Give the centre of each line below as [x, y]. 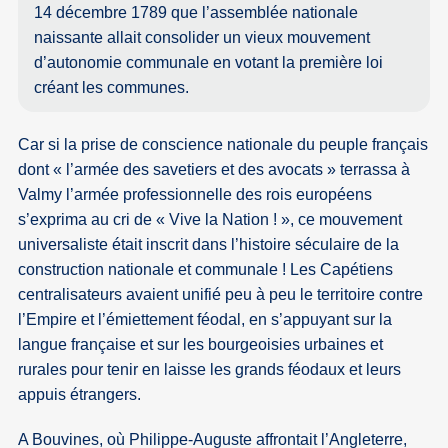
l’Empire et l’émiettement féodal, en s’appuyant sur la [205, 320]
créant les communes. [112, 88]
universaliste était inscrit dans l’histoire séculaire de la [209, 245]
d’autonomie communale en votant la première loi [209, 63]
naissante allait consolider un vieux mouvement [202, 38]
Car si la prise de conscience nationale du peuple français [223, 145]
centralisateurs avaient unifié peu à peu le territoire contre [221, 295]
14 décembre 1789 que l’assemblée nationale [196, 13]
